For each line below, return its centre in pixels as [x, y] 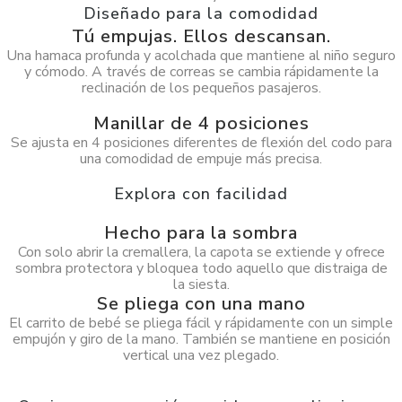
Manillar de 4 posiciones [201, 123]
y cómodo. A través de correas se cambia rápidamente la [201, 72]
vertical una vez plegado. [201, 355]
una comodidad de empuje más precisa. [201, 159]
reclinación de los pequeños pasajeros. [201, 88]
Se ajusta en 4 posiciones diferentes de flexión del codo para [201, 143]
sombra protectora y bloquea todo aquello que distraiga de [201, 268]
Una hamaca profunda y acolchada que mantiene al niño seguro [201, 56]
